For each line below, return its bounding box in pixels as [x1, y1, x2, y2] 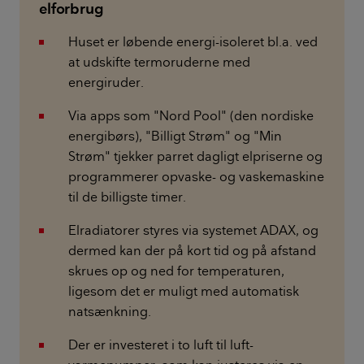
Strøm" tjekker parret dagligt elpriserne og [68, 148, 323, 165]
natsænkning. [68, 303, 151, 320]
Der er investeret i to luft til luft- [68, 336, 253, 353]
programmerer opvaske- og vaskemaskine [68, 168, 324, 185]
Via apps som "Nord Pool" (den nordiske [68, 107, 314, 124]
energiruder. [68, 74, 144, 91]
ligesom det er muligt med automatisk [68, 283, 299, 300]
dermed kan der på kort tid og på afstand [68, 242, 316, 259]
